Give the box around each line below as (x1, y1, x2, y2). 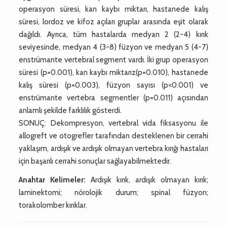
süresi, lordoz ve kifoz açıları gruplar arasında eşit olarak (19, 17, 208, 26)
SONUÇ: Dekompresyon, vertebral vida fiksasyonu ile (19, 118, 208, 128)
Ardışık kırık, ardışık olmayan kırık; (86, 175, 208, 184)
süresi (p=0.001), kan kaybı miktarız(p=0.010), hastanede (19, 67, 208, 77)
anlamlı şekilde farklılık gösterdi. (19, 105, 122, 115)
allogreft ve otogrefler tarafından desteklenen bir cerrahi (19, 131, 208, 140)
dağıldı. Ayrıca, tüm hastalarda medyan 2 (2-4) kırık (19, 29, 208, 39)
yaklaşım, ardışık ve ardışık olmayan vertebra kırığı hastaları (19, 143, 208, 153)
